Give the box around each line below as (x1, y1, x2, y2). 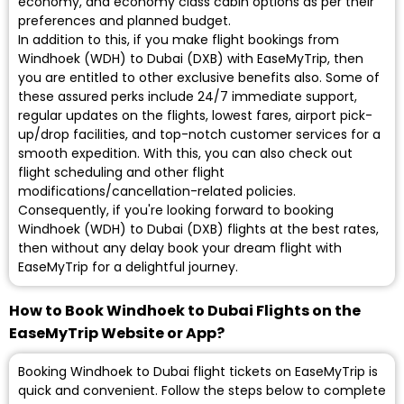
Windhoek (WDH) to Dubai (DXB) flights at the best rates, (18, 220, 379, 239)
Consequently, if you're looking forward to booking (18, 201, 334, 220)
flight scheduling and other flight (18, 163, 225, 182)
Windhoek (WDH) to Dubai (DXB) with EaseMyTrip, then (18, 50, 363, 69)
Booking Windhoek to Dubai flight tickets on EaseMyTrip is (18, 363, 378, 381)
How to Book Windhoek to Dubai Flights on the (9, 300, 361, 322)
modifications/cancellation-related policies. (18, 182, 296, 201)
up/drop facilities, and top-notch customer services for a (18, 125, 381, 144)
